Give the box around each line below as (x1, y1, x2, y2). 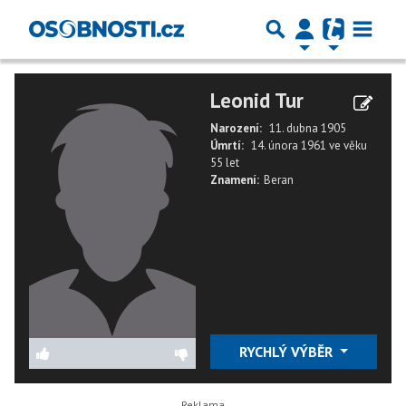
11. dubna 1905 (269, 121, 346, 136)
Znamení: (210, 172, 259, 188)
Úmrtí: (210, 138, 244, 153)
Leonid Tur (210, 87, 304, 113)
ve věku (329, 138, 367, 153)
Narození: (210, 121, 262, 136)
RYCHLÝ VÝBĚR (238, 343, 336, 361)
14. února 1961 (251, 138, 329, 153)
